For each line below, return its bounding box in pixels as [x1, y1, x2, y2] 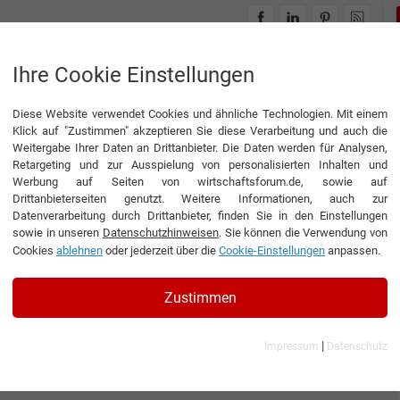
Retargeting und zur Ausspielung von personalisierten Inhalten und [12, 158, 387, 171]
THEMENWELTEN [312, 61, 396, 74]
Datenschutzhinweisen [102, 226, 219, 239]
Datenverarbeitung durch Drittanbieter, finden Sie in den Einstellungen [12, 209, 387, 222]
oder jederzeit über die [103, 244, 219, 257]
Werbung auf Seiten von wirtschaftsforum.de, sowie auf [12, 175, 387, 188]
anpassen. [325, 244, 380, 257]
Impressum [264, 340, 319, 353]
